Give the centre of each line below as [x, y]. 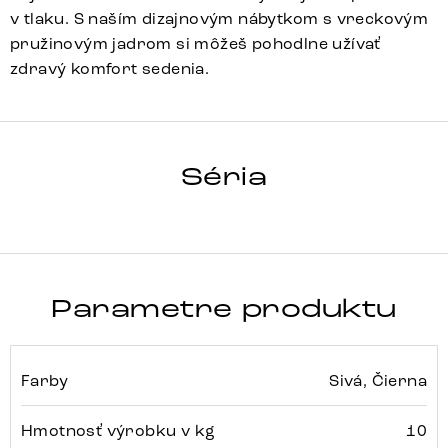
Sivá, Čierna [378, 381]
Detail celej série [133, 161]
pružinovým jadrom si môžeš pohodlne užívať [195, 44]
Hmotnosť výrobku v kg [118, 431]
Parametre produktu [224, 309]
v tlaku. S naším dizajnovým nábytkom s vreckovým [219, 19]
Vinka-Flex [115, 82]
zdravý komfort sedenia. [110, 69]
